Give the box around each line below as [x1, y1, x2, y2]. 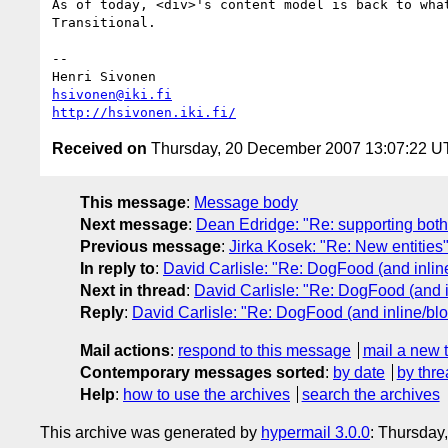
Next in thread [80, 281, 186, 299]
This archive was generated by [40, 423, 261, 441]
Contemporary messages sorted [80, 363, 325, 381]
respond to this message [178, 341, 351, 359]
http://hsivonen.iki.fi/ [52, 104, 236, 120]
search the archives [301, 385, 440, 403]
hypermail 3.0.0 [261, 423, 370, 441]
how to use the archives [123, 385, 290, 403]
